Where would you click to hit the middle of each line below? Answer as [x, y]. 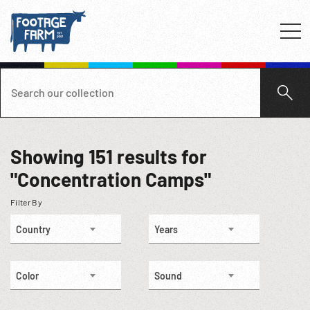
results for [160, 156]
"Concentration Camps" [111, 179]
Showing [49, 156]
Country [33, 229]
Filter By [26, 202]
